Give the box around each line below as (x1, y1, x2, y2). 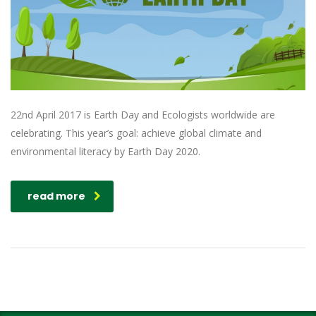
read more (28, 188, 85, 203)
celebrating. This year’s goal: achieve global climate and (11, 126, 262, 140)
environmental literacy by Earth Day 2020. (11, 144, 200, 158)
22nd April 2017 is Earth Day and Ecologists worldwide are (11, 107, 275, 121)
